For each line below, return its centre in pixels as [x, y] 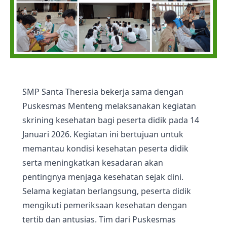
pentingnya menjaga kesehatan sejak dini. [103, 177]
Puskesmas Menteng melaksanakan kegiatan [109, 106]
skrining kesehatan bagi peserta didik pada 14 [111, 120]
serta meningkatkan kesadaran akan [93, 162]
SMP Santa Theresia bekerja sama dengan [103, 91]
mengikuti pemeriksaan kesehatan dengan [105, 205]
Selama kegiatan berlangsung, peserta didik [107, 191]
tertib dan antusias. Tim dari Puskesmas [99, 219]
